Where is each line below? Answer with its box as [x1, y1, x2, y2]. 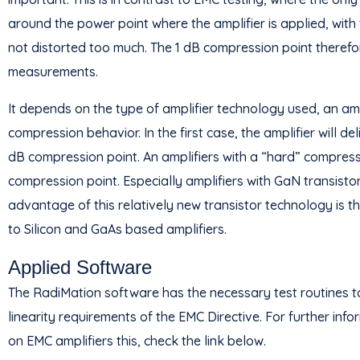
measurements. [8, 63, 98, 80]
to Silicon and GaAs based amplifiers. [8, 221, 227, 237]
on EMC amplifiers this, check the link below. [8, 333, 266, 349]
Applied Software [8, 256, 152, 278]
